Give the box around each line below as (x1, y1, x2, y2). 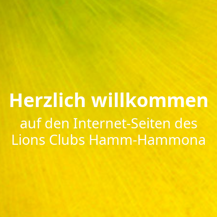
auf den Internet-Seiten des (19, 113, 198, 133)
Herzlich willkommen (8, 87, 209, 113)
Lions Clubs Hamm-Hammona (11, 130, 206, 149)
